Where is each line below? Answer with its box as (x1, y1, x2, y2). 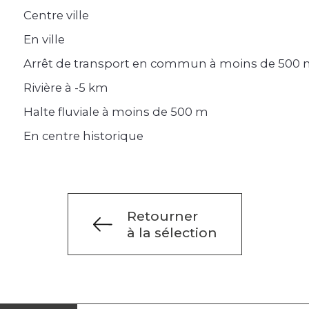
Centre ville (23, 8, 89, 23)
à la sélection (126, 224, 217, 241)
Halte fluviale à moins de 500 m (23, 105, 208, 119)
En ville (23, 32, 65, 47)
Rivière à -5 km (23, 81, 108, 95)
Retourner (126, 208, 198, 225)
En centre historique (23, 129, 143, 143)
